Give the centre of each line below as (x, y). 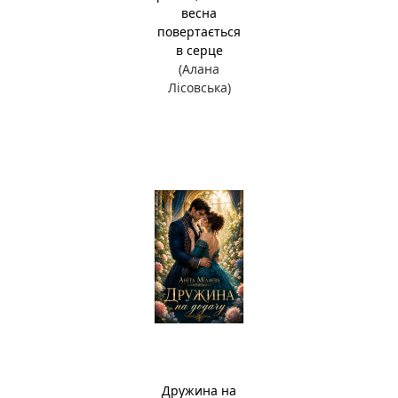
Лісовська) (199, 88)
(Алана (199, 69)
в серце (199, 50)
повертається (199, 32)
